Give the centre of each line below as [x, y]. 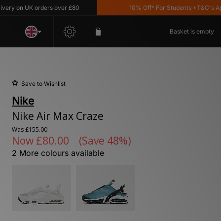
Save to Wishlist [43, 84]
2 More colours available [58, 153]
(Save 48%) [105, 141]
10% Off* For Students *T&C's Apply [161, 8]
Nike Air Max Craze [57, 116]
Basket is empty [192, 31]
